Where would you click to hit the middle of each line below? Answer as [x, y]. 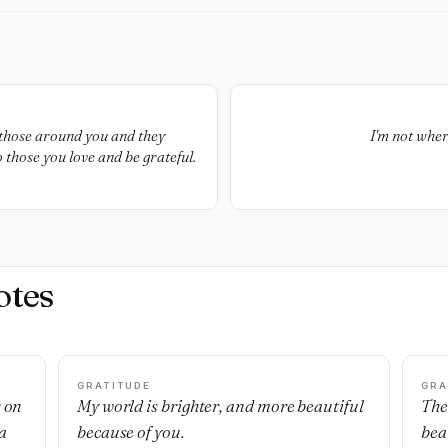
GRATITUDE [114, 385]
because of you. [130, 431]
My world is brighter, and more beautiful [220, 405]
